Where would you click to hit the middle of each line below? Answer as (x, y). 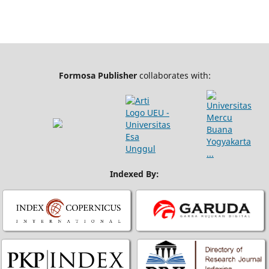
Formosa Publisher (98, 76)
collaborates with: (174, 76)
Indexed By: (134, 174)
